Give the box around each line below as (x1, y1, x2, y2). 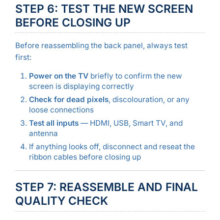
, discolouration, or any (108, 94, 190, 104)
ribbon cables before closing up (28, 152, 141, 162)
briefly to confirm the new (88, 71, 182, 81)
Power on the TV (28, 71, 88, 81)
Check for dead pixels (28, 94, 109, 104)
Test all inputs (28, 118, 79, 128)
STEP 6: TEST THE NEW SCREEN (15, 1, 193, 16)
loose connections (28, 105, 94, 114)
